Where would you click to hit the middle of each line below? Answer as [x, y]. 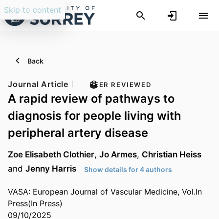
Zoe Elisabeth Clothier [51, 154]
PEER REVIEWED [121, 85]
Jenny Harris [51, 168]
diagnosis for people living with [94, 116]
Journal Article [38, 84]
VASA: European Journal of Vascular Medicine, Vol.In [105, 192]
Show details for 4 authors [128, 169]
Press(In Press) [35, 204]
